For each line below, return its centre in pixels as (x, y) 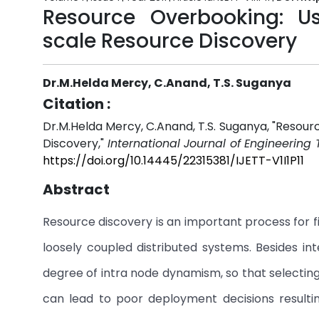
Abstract (76, 189)
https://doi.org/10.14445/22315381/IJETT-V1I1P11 (173, 161)
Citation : (77, 104)
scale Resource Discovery (170, 41)
